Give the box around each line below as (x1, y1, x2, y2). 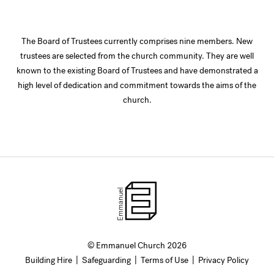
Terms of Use (141, 254, 188, 267)
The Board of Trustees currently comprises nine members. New (21, 35, 253, 48)
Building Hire (25, 254, 72, 267)
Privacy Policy (198, 254, 249, 267)
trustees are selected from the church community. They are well (20, 50, 254, 62)
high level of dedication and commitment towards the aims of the (18, 80, 256, 92)
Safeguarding (82, 254, 131, 267)
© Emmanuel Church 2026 (87, 240, 187, 252)
